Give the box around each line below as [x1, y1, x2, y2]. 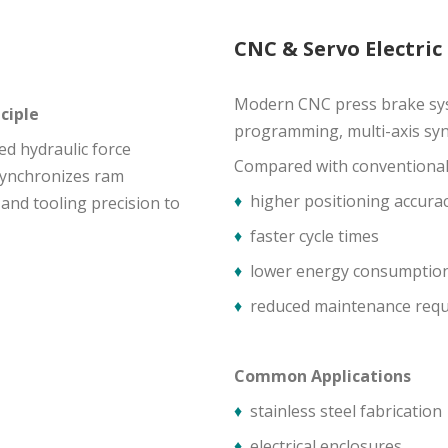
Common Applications [234, 365, 411, 387]
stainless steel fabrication [250, 400, 442, 422]
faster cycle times [246, 225, 379, 247]
